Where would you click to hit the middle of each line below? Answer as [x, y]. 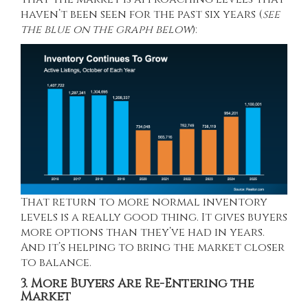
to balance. [56, 262]
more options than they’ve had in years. [143, 232]
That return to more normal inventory [144, 202]
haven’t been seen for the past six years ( [142, 15]
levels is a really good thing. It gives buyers [154, 217]
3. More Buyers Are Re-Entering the [137, 283]
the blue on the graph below [106, 30]
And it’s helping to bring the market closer [153, 247]
